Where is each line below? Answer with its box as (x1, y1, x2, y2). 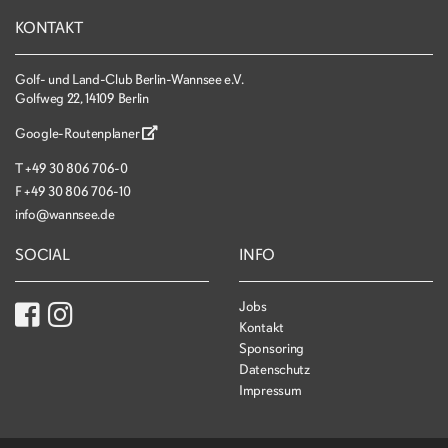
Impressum (239, 382, 302, 399)
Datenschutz (239, 361, 310, 378)
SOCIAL (15, 245, 70, 265)
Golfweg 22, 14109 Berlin (15, 90, 149, 107)
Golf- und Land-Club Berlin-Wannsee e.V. (15, 71, 244, 88)
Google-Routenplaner (15, 125, 142, 142)
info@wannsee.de (15, 206, 115, 223)
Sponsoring (239, 340, 304, 357)
